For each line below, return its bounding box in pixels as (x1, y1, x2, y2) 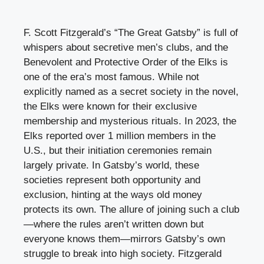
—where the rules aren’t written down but (24, 218, 204, 230)
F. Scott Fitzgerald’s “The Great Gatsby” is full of (24, 27, 238, 38)
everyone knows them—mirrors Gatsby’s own (24, 233, 225, 245)
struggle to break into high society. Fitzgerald (24, 247, 222, 259)
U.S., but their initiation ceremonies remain (24, 144, 212, 156)
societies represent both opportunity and (24, 174, 200, 186)
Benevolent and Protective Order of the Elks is (24, 56, 228, 68)
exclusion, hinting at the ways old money (24, 189, 202, 200)
